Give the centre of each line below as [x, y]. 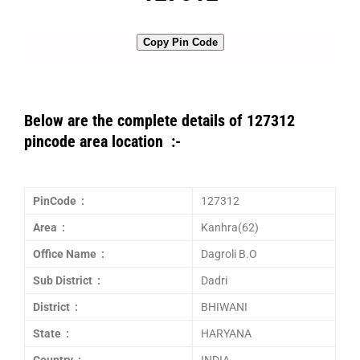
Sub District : [67, 280]
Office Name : [69, 254]
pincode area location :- [102, 141]
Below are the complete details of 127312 [160, 121]
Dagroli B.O [229, 254]
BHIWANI [224, 307]
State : [51, 333]
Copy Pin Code [180, 42]
